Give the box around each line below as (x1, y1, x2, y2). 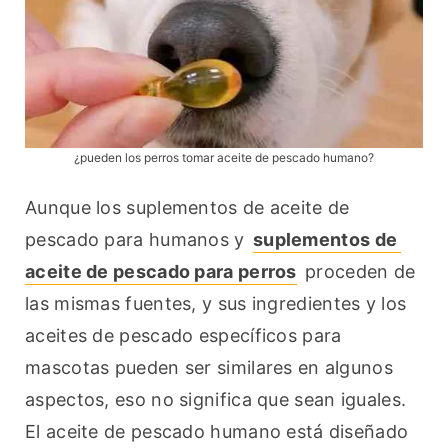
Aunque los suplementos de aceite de (25, 197, 350, 219)
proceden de (299, 261, 416, 283)
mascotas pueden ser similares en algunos (25, 357, 393, 379)
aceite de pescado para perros (25, 261, 297, 283)
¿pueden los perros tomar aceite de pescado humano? (74, 150, 374, 166)
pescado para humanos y (25, 229, 250, 251)
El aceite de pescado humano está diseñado (25, 421, 409, 443)
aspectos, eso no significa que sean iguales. (25, 389, 407, 411)
